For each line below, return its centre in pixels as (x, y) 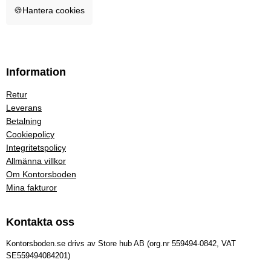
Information (36, 72)
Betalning (24, 121)
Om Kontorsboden (41, 175)
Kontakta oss (40, 222)
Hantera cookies (54, 11)
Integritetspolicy (36, 148)
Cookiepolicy (30, 135)
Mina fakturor (31, 188)
